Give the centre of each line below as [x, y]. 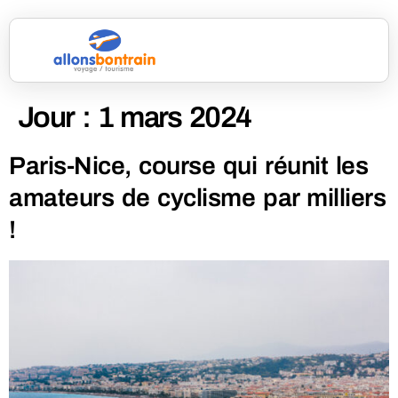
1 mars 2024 [174, 118]
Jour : [58, 118]
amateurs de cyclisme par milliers [198, 198]
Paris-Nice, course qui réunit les [189, 166]
